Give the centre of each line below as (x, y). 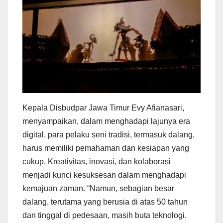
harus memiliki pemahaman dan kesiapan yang (106, 148)
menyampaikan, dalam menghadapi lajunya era (106, 121)
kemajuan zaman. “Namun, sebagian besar (98, 188)
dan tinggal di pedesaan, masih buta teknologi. (105, 215)
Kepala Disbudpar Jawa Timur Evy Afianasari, (103, 108)
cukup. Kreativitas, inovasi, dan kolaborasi (97, 161)
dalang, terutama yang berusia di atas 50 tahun (105, 202)
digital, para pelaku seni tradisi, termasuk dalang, (109, 134)
